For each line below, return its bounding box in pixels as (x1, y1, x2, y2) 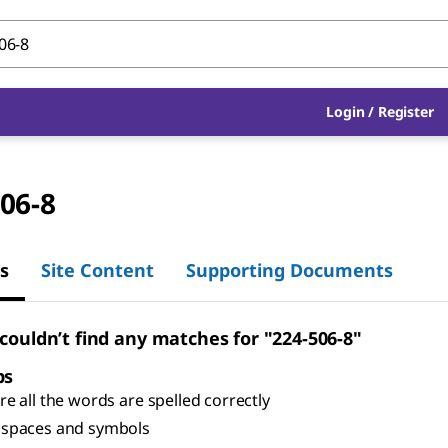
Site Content (41, 257, 154, 282)
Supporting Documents (186, 257, 393, 282)
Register (377, 102, 434, 121)
